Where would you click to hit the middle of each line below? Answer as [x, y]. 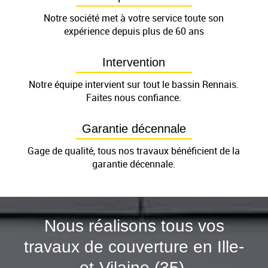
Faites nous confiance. [134, 98]
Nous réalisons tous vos [134, 226]
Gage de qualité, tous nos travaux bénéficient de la [134, 151]
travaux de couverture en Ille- [134, 247]
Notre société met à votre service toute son [134, 18]
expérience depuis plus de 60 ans [134, 31]
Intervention [134, 63]
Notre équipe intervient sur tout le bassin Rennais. [134, 85]
